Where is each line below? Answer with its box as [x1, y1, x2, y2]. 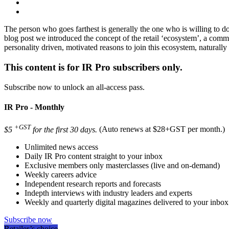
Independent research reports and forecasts [25, 179, 161, 188]
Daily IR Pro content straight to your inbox [25, 151, 163, 161]
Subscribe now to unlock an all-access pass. [4, 82, 145, 91]
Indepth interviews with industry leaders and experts [25, 188, 192, 197]
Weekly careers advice [25, 170, 97, 179]
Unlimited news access [25, 142, 98, 151]
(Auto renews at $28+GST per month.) [99, 125, 225, 134]
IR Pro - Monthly [4, 103, 64, 112]
